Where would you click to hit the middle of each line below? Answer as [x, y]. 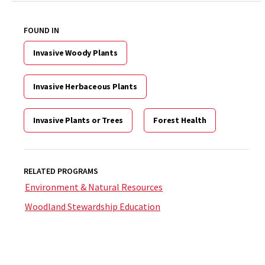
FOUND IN [41, 30]
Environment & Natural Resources [94, 187]
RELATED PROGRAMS [61, 171]
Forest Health [180, 120]
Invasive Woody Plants [75, 53]
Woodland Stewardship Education [93, 206]
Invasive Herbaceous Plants [85, 86]
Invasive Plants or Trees [78, 120]
